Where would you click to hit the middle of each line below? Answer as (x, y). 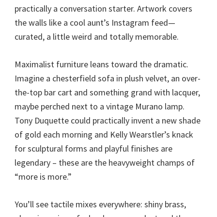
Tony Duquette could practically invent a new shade (108, 120)
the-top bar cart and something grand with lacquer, (107, 92)
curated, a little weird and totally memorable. (97, 36)
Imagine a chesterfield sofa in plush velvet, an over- (108, 78)
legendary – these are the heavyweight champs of (105, 162)
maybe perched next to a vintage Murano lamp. (100, 106)
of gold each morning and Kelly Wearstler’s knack (104, 134)
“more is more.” (43, 176)
